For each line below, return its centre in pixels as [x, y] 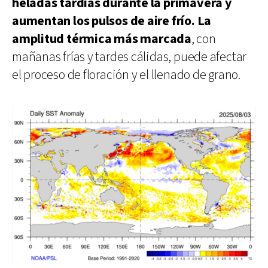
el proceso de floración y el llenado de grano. [126, 75]
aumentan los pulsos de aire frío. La [112, 21]
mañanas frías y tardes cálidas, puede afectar [130, 57]
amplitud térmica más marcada [102, 39]
